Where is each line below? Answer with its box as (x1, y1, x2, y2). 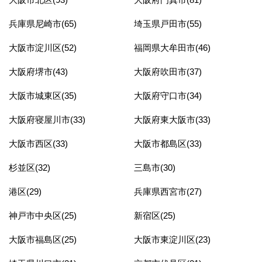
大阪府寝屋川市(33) (9, 114, 85, 125)
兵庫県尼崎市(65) (9, 18, 77, 29)
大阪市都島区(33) (134, 138, 202, 149)
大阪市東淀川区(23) (134, 234, 211, 244)
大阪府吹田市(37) (134, 66, 202, 77)
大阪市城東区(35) (9, 90, 77, 101)
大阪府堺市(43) (9, 66, 68, 77)
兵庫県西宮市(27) (134, 186, 202, 196)
